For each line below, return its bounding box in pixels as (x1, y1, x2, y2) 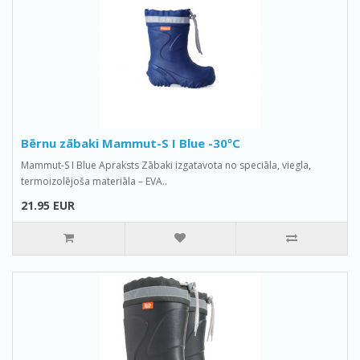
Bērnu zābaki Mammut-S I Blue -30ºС (21, 135, 240, 151)
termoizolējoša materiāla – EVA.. (21, 174, 167, 188)
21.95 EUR (21, 198, 75, 213)
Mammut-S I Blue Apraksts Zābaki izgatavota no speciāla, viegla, (21, 158, 311, 172)
